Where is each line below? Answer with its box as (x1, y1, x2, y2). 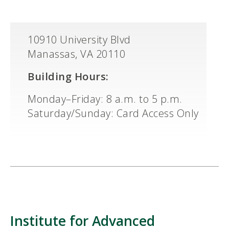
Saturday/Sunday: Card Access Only (28, 106, 199, 121)
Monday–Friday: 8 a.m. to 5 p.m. (28, 92, 182, 106)
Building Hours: (28, 70, 109, 84)
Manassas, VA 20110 (28, 47, 125, 61)
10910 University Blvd (28, 33, 131, 47)
